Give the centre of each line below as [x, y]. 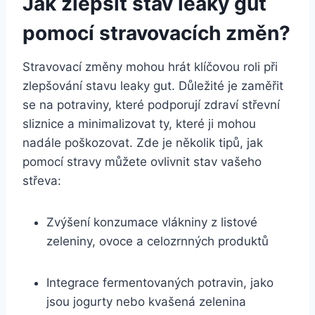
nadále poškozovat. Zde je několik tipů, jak [143, 142]
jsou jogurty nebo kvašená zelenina [146, 301]
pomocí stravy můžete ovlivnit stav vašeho [142, 161]
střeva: [42, 180]
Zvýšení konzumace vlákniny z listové [152, 222]
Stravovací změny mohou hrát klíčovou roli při [150, 66]
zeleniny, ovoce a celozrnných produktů [157, 241]
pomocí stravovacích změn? [156, 33]
